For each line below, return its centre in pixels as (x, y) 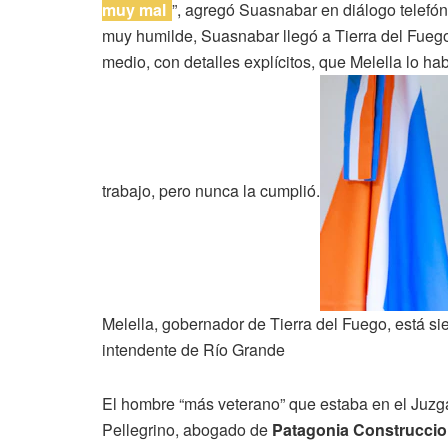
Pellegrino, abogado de (185, 429)
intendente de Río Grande (193, 349)
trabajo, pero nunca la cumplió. (211, 191)
